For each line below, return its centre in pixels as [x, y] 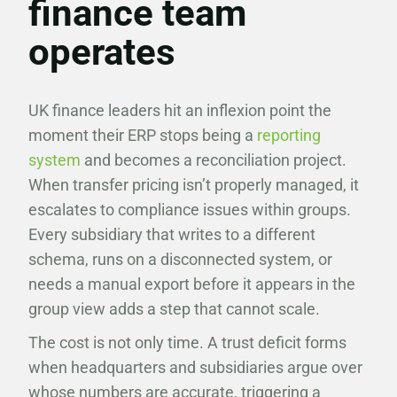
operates [102, 52]
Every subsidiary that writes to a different [172, 234]
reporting [289, 135]
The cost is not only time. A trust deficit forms [187, 343]
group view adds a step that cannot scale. [176, 309]
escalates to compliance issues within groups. [190, 210]
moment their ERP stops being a [143, 135]
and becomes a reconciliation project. [215, 160]
